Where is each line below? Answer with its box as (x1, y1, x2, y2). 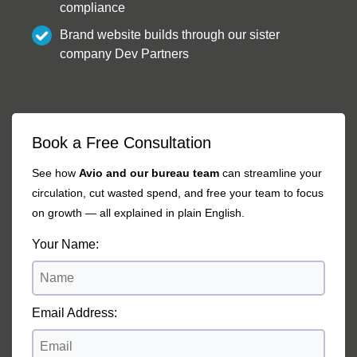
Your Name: (32, 237, 99, 251)
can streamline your (219, 167, 322, 180)
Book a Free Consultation (32, 133, 211, 151)
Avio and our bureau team (79, 167, 219, 180)
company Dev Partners (60, 46, 189, 61)
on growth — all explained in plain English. (32, 206, 245, 220)
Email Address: (32, 305, 117, 320)
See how (32, 167, 79, 180)
